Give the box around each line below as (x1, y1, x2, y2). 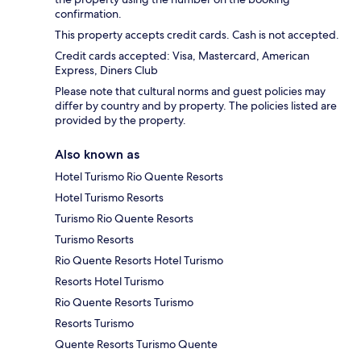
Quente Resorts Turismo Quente (55, 337, 218, 352)
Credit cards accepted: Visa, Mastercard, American (55, 48, 309, 64)
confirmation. (55, 6, 122, 22)
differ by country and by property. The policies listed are (55, 98, 337, 114)
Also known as (55, 147, 139, 163)
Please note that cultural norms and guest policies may (55, 84, 326, 99)
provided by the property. (55, 113, 186, 128)
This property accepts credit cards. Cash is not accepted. (55, 27, 339, 43)
